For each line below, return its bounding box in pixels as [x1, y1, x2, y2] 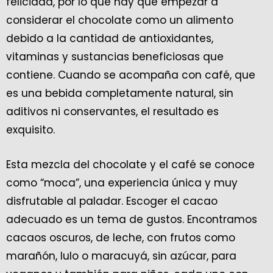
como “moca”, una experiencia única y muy [6, 175, 238, 190]
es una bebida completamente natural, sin [6, 85, 233, 101]
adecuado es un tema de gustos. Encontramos [6, 211, 257, 227]
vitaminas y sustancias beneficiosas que [6, 49, 224, 64]
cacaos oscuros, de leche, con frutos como [6, 230, 235, 245]
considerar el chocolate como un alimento [6, 12, 233, 27]
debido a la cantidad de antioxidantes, [6, 30, 213, 46]
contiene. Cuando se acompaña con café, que [6, 67, 255, 82]
